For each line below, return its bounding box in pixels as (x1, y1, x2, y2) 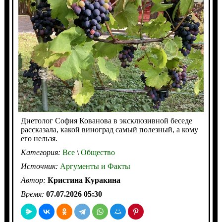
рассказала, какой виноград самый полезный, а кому (20, 125, 198, 134)
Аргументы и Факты (59, 162, 130, 170)
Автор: (20, 175, 48, 184)
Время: (20, 189, 46, 198)
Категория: (20, 148, 62, 157)
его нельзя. (20, 134, 57, 143)
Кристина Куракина (47, 175, 120, 184)
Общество (78, 148, 115, 157)
